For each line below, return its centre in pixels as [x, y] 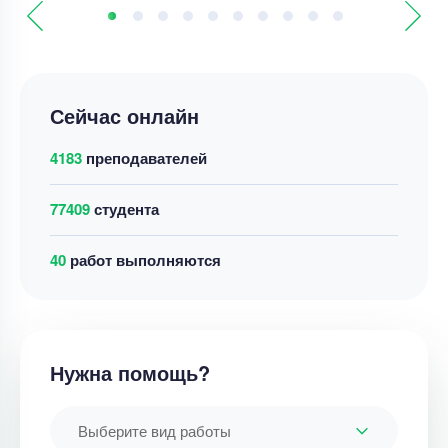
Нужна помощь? [130, 372]
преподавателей [144, 158]
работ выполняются [143, 260]
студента [124, 209]
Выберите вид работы [154, 430]
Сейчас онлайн [124, 115]
